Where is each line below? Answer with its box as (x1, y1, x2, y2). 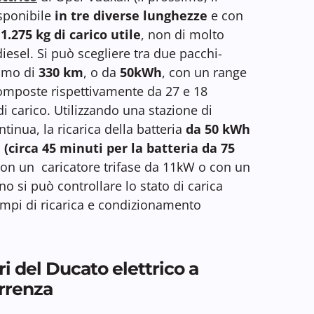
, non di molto (141, 25, 224, 43)
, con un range (162, 63, 247, 81)
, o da (83, 63, 120, 81)
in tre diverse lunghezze (51, 6, 207, 24)
